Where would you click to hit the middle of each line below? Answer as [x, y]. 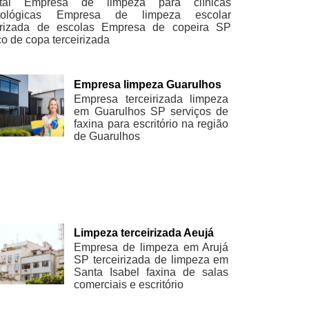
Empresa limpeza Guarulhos [148, 84]
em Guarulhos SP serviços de [151, 111]
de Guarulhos [107, 136]
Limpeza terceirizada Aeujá [144, 233]
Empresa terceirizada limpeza [151, 99]
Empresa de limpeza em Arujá [151, 248]
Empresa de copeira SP [166, 28]
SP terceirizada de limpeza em [151, 260]
